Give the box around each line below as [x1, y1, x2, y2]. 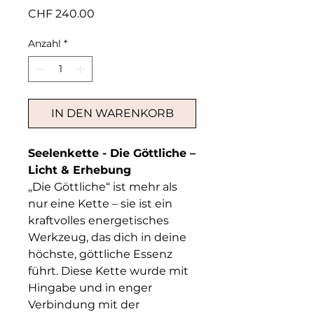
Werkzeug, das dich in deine [28, 231, 186, 244]
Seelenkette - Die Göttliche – [28, 146, 196, 160]
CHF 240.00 [28, 7, 95, 20]
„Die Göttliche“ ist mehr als [28, 180, 177, 193]
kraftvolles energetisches [28, 214, 169, 227]
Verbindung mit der [28, 298, 139, 311]
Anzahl [28, 37, 61, 50]
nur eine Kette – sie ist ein [28, 197, 172, 210]
